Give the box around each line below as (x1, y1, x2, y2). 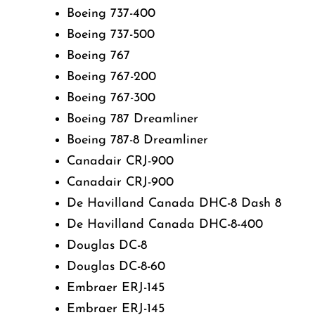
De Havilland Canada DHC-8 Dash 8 (67, 197, 281, 210)
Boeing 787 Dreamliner (67, 112, 198, 126)
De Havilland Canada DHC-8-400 (67, 218, 263, 231)
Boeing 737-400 (67, 7, 155, 20)
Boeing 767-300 (67, 91, 155, 105)
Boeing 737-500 (67, 28, 155, 41)
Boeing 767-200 (67, 70, 156, 84)
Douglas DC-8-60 (67, 260, 165, 274)
